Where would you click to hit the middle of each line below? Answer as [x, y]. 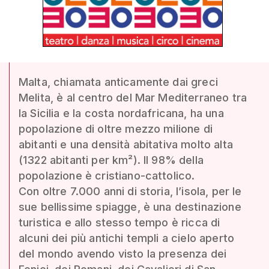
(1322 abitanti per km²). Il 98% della [111, 160]
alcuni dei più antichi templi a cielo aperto [127, 238]
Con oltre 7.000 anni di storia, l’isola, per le [130, 191]
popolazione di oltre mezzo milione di [116, 129]
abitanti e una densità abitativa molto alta [126, 144]
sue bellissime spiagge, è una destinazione [130, 207]
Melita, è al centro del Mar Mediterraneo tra [133, 98]
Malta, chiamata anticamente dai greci [118, 82]
